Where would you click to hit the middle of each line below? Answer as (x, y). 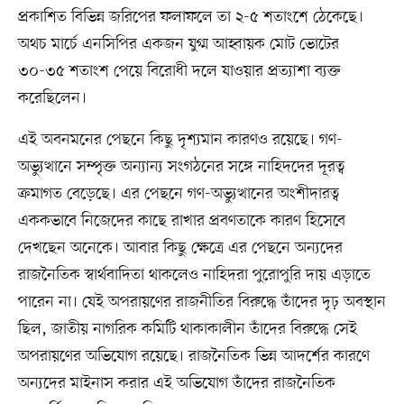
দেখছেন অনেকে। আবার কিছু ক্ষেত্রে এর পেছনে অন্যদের (180, 248)
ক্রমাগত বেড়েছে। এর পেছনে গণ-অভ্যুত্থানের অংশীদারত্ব (179, 194)
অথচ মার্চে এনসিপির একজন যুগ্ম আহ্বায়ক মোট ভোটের (178, 45)
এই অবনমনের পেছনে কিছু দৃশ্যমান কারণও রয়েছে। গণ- (180, 140)
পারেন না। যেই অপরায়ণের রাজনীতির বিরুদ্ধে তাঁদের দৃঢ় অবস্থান (202, 303)
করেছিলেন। (52, 99)
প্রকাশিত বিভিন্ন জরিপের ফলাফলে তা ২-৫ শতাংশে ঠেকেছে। (190, 18)
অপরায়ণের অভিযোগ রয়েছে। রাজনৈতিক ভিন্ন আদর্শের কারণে (193, 357)
